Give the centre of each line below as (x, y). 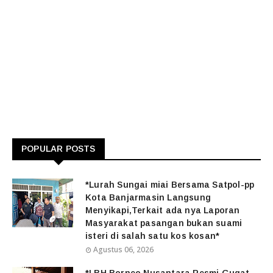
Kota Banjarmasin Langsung (148, 198)
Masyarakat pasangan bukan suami (164, 223)
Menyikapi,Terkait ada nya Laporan (163, 211)
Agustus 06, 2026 (123, 250)
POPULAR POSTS (58, 149)
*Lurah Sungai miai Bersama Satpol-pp (170, 185)
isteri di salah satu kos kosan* (153, 236)
